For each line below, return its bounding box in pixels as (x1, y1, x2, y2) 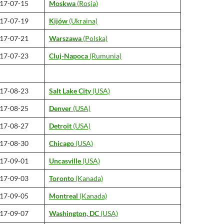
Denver (49, 104, 71, 112)
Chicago (49, 139, 74, 147)
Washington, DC (49, 209, 99, 217)
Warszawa (49, 34, 83, 42)
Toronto (49, 174, 74, 182)
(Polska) (83, 34, 107, 42)
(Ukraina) (67, 16, 97, 25)
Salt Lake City (49, 86, 91, 95)
